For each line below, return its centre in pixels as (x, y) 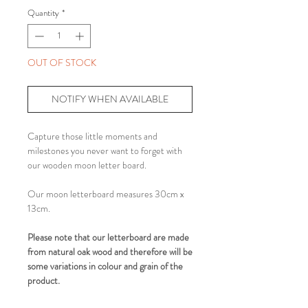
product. (45, 281)
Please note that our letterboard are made (108, 238)
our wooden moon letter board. (88, 165)
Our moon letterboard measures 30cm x (106, 194)
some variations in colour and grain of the (105, 266)
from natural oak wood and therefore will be (110, 252)
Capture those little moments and (92, 136)
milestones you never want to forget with (105, 151)
